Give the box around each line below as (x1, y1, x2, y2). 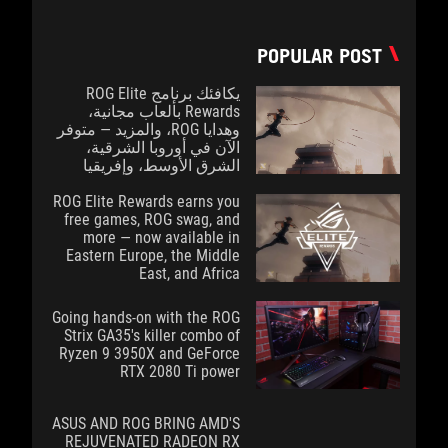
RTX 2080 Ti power (120, 361, 240, 381)
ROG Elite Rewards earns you (53, 191, 240, 211)
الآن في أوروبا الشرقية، (86, 137, 240, 157)
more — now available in (83, 227, 240, 247)
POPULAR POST (257, 43, 382, 68)
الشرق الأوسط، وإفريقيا (83, 155, 240, 175)
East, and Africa (139, 263, 240, 283)
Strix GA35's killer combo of (64, 325, 240, 345)
